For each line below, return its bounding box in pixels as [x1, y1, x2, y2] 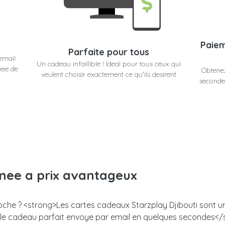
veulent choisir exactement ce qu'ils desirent [41, 69, 176, 79]
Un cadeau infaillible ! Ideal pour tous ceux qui [36, 59, 181, 68]
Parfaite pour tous [68, 46, 149, 58]
